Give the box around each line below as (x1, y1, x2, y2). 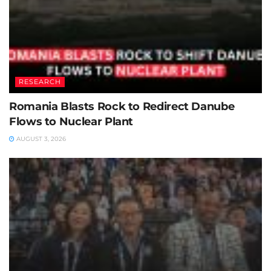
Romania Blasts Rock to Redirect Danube (9, 99, 235, 113)
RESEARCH (19, 77, 61, 86)
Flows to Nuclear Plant (9, 114, 134, 128)
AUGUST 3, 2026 (15, 134, 66, 143)
